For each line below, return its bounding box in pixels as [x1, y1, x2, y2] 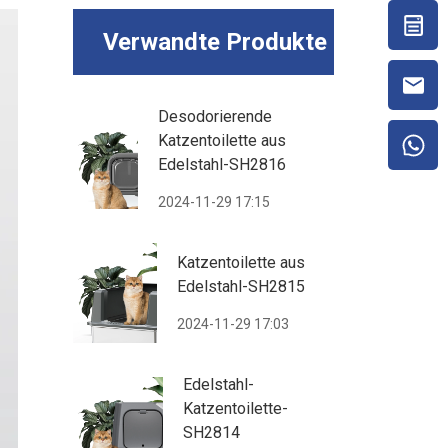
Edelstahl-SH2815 [177, 277, 306, 297]
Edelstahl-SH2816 [158, 155, 287, 175]
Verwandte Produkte [103, 28, 327, 57]
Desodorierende [158, 107, 273, 127]
